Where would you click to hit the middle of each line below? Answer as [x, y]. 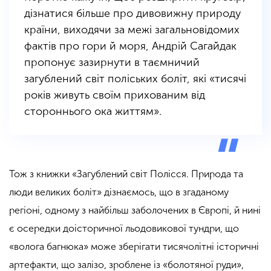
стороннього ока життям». [93, 111]
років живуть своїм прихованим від [115, 95]
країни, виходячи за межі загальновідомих [132, 29]
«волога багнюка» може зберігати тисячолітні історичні [134, 246]
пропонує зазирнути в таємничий [112, 62]
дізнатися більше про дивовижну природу [132, 13]
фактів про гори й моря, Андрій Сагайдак [130, 46]
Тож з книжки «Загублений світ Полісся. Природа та [126, 174]
